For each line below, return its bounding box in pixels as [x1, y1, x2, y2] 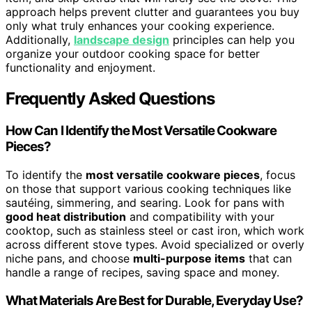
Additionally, [6, 33, 74, 47]
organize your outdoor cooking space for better [6, 47, 260, 61]
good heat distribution [6, 209, 126, 224]
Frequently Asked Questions [6, 88, 214, 109]
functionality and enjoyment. [6, 61, 155, 75]
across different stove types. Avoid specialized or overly [6, 237, 304, 251]
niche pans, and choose [6, 251, 133, 265]
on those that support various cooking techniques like [6, 181, 291, 196]
